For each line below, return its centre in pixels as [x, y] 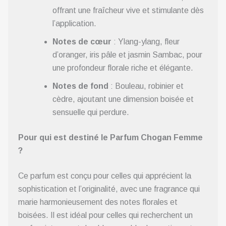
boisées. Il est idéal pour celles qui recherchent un [105, 215]
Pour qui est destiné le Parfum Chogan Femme [110, 137]
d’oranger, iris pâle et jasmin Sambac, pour [127, 54]
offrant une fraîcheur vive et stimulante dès [128, 10]
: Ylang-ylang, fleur [146, 41]
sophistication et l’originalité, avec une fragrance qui [109, 189]
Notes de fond [80, 86]
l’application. [74, 23]
